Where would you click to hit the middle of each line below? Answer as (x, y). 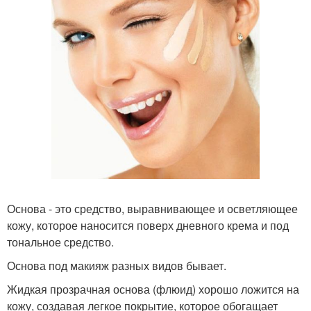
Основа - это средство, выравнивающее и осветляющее (152, 209)
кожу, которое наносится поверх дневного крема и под (148, 225)
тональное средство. (60, 242)
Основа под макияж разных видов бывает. (117, 266)
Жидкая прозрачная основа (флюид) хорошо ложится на (153, 289)
